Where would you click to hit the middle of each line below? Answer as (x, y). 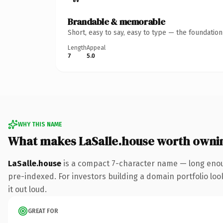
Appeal (96, 48)
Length (77, 48)
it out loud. (27, 189)
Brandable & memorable (116, 21)
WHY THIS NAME (40, 124)
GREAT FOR (43, 211)
